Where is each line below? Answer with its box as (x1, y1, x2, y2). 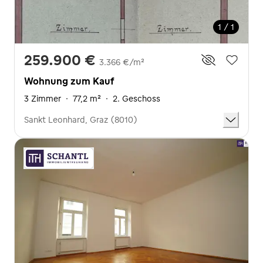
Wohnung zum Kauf (24, 75, 114, 87)
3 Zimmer (24, 93, 61, 104)
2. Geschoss (113, 93, 160, 104)
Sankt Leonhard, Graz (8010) (24, 114, 137, 125)
